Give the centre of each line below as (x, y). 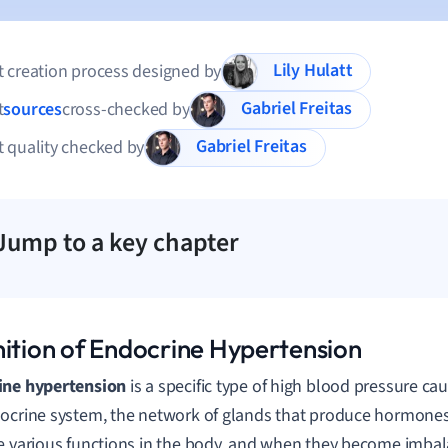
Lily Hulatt (328, 71)
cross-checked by (125, 109)
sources (32, 109)
